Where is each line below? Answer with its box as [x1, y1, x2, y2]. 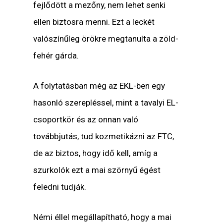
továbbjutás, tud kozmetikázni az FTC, [33, 131, 174, 142]
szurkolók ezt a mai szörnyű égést [33, 165, 161, 175]
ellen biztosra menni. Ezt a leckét [33, 16, 155, 27]
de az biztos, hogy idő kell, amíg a [33, 148, 158, 159]
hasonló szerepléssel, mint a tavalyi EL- [33, 98, 179, 108]
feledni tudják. [33, 182, 87, 192]
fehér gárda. [33, 50, 79, 60]
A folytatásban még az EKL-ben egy [33, 81, 166, 91]
